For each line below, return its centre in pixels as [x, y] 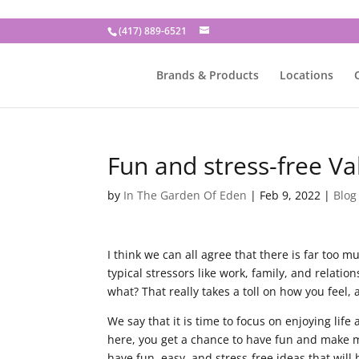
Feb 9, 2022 [290, 195]
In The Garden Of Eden [186, 195]
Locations [307, 75]
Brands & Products [208, 75]
